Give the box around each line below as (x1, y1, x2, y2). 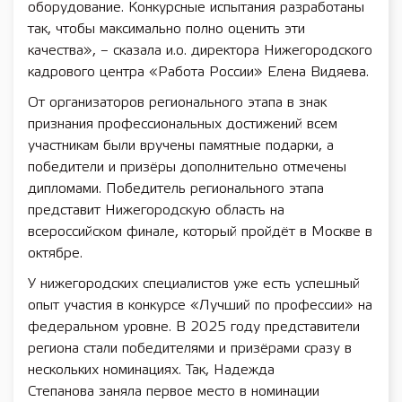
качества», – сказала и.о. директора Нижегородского (28, 44, 372, 57)
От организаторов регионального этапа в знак (28, 96, 327, 109)
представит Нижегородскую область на (28, 204, 284, 217)
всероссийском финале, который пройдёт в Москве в (28, 225, 372, 239)
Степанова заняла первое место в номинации (28, 385, 319, 398)
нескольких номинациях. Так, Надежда (28, 363, 275, 377)
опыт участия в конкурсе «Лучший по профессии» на (28, 299, 372, 312)
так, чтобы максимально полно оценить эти (28, 22, 305, 36)
